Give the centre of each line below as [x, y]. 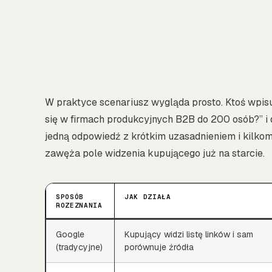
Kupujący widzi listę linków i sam [189, 234]
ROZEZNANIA [79, 205]
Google [70, 234]
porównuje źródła [159, 247]
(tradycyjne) [79, 247]
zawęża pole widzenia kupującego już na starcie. [155, 153]
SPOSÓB [70, 196]
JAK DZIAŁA [148, 196]
